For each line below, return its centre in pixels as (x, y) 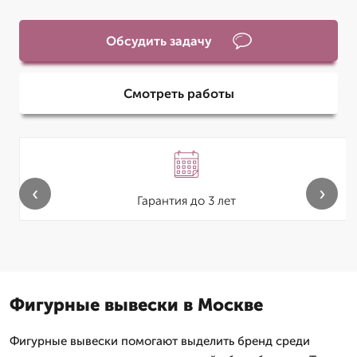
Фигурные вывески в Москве (136, 305)
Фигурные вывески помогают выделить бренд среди (160, 341)
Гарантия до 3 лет (186, 201)
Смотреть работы (178, 93)
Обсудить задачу (159, 41)
